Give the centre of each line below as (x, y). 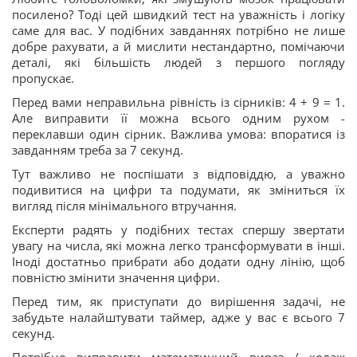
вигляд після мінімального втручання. (124, 206)
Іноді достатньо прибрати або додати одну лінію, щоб (178, 261)
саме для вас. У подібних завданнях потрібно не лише (178, 30)
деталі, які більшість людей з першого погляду (178, 62)
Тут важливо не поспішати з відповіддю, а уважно (178, 174)
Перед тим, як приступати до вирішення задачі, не (178, 301)
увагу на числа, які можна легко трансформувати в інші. (178, 245)
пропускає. (43, 78)
